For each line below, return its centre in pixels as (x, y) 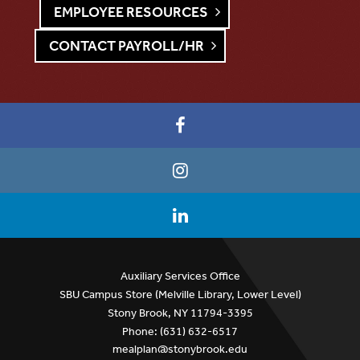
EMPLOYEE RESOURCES (131, 12)
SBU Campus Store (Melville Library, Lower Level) (180, 294)
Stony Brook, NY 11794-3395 (180, 313)
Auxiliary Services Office (180, 276)
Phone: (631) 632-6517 (180, 331)
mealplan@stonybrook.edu (180, 349)
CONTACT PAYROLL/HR (126, 45)
